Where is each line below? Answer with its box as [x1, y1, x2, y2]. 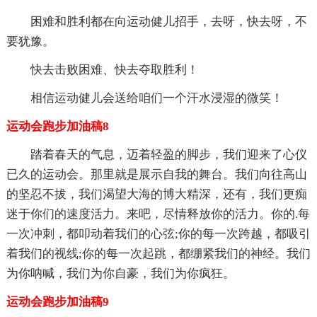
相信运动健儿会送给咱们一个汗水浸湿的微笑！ [30, 91, 283, 105]
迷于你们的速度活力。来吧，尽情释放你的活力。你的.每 [6, 207, 310, 221]
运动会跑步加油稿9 [6, 295, 109, 309]
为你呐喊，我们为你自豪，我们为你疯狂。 [6, 267, 235, 281]
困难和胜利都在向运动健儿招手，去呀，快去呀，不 [30, 15, 307, 29]
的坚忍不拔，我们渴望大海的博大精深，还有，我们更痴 [6, 188, 307, 202]
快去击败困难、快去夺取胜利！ [30, 63, 199, 77]
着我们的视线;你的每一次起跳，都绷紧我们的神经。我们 [6, 247, 311, 261]
